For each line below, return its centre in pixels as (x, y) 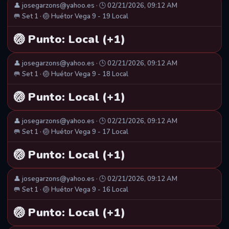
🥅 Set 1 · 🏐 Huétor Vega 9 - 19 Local (71, 17)
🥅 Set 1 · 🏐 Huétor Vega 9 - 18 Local (71, 74)
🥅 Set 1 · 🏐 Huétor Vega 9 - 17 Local (71, 132)
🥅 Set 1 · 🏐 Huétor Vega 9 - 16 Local (71, 190)
